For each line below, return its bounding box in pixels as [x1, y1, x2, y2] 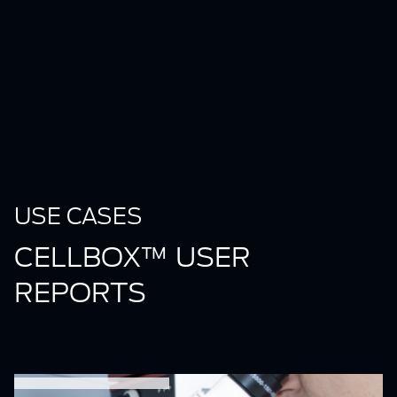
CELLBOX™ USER [14, 241, 251, 274]
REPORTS [14, 276, 146, 309]
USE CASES [14, 203, 143, 230]
